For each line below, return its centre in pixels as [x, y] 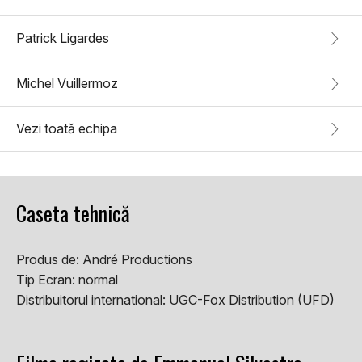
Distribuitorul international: [93, 300]
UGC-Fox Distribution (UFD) [252, 300]
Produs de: [49, 260]
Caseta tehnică [73, 213]
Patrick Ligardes [63, 38]
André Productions [137, 260]
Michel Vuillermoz [67, 84]
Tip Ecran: [47, 280]
